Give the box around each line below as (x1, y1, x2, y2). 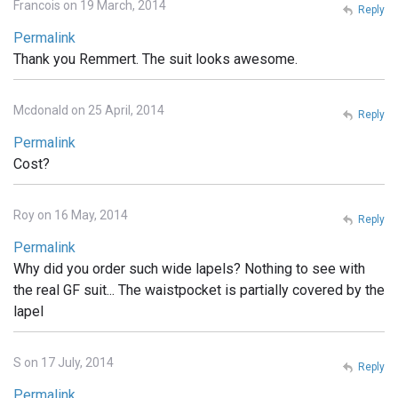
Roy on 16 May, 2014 (13, 208, 128, 223)
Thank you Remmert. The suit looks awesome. (13, 51, 298, 68)
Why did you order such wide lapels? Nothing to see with (13, 260, 365, 278)
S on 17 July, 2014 (13, 355, 114, 370)
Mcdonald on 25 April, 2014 (13, 103, 164, 118)
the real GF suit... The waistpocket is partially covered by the (13, 282, 385, 299)
